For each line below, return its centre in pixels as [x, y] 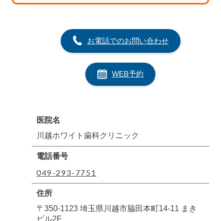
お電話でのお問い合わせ [128, 40]
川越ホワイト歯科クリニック [88, 136]
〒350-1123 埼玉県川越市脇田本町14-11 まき [117, 209]
